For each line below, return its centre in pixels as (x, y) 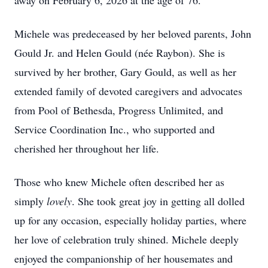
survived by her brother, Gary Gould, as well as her (125, 72)
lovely (59, 201)
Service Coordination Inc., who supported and (115, 129)
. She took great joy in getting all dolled (158, 201)
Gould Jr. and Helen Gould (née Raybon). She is (120, 53)
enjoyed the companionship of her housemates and (124, 258)
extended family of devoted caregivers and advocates (128, 91)
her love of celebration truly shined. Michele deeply (127, 239)
